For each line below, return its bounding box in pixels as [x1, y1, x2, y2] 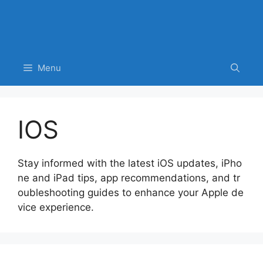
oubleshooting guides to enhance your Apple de [18, 186, 244, 198]
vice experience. [18, 201, 94, 213]
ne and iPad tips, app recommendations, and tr [18, 171, 240, 184]
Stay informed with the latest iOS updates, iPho [18, 157, 242, 169]
